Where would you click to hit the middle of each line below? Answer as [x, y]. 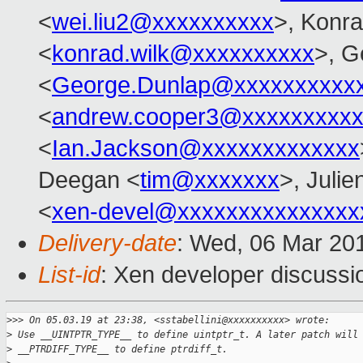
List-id [69, 275]
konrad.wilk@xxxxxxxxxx [183, 54]
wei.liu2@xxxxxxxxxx [163, 22]
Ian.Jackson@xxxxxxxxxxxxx [206, 149]
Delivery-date [107, 243]
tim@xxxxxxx [210, 180]
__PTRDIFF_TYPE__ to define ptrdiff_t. [120, 350]
